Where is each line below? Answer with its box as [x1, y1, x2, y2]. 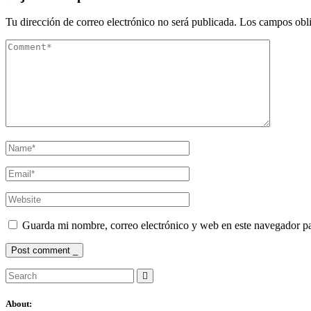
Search [5, 268, 35, 280]
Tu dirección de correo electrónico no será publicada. [6, 16, 237, 28]
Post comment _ [11, 245, 78, 256]
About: [6, 299, 32, 310]
